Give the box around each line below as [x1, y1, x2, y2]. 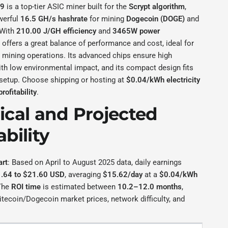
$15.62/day [103, 170, 143, 179]
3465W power [112, 26, 160, 36]
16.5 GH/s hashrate [20, 14, 88, 23]
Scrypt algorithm [129, 2, 185, 11]
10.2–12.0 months [118, 182, 182, 191]
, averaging [65, 170, 103, 179]
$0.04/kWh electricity [126, 75, 201, 84]
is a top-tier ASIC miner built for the [5, 2, 129, 11]
